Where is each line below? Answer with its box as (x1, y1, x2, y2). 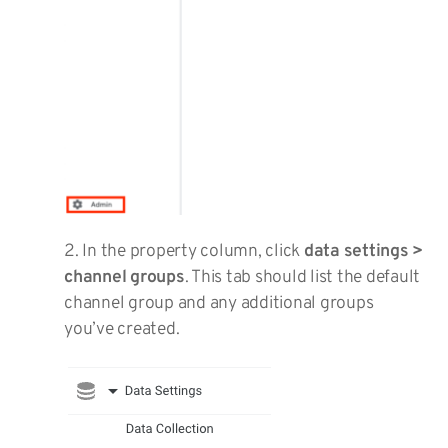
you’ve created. (64, 318, 180, 342)
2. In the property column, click (64, 240, 304, 264)
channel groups (64, 266, 185, 290)
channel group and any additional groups (64, 292, 374, 316)
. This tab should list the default (184, 266, 420, 290)
